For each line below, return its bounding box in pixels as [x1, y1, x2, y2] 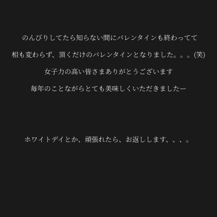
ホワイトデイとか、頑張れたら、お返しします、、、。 [24, 134, 193, 144]
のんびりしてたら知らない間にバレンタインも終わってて [19, 32, 198, 42]
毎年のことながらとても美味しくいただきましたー [31, 83, 186, 93]
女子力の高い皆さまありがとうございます [44, 66, 173, 76]
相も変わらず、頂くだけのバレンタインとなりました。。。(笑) [12, 49, 205, 59]
